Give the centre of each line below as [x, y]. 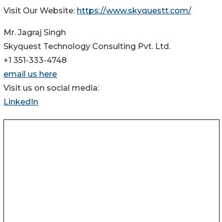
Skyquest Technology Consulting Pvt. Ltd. [87, 46]
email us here [30, 74]
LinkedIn [21, 102]
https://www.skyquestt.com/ [134, 10]
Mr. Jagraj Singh [35, 32]
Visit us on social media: [51, 88]
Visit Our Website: [40, 10]
